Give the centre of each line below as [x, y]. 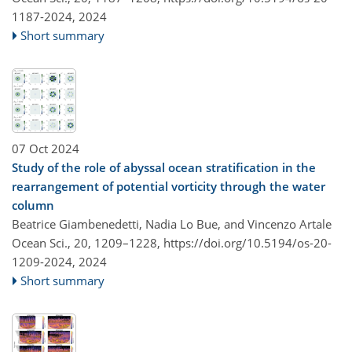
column [33, 205]
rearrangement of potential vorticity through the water [169, 186]
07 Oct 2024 [46, 148]
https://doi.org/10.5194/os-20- [247, 242]
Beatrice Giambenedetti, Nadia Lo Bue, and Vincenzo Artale [172, 224]
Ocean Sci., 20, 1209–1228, [88, 242]
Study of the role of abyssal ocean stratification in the [164, 167]
